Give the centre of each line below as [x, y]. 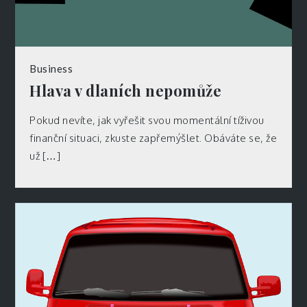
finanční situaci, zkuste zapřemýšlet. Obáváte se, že [153, 138]
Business [51, 68]
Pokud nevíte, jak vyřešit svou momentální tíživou [147, 120]
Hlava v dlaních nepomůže [126, 90]
